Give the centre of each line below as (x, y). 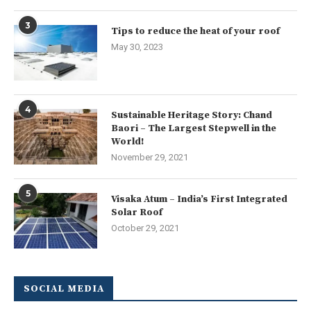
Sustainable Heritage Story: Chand (192, 116)
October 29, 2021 (145, 228)
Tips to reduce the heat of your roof (195, 32)
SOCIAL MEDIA (64, 289)
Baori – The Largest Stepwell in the (194, 129)
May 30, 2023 (137, 47)
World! (127, 142)
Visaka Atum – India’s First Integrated (199, 200)
